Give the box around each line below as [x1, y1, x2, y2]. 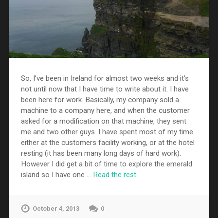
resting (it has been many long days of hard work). [20, 149, 181, 158]
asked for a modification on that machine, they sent [20, 117, 186, 126]
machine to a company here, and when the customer [20, 106, 190, 115]
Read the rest [92, 170, 136, 180]
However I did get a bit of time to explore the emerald [20, 160, 192, 169]
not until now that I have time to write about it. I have [20, 85, 189, 94]
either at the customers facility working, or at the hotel [20, 138, 195, 147]
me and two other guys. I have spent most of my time [20, 127, 193, 137]
